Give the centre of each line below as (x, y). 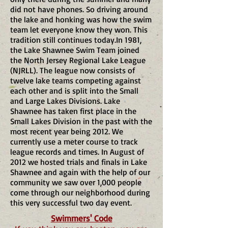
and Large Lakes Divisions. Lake (65, 101)
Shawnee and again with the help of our (80, 172)
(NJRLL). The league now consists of (73, 70)
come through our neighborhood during (80, 192)
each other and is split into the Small (74, 91)
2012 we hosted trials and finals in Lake (79, 162)
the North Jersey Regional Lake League (78, 60)
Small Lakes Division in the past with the (81, 121)
